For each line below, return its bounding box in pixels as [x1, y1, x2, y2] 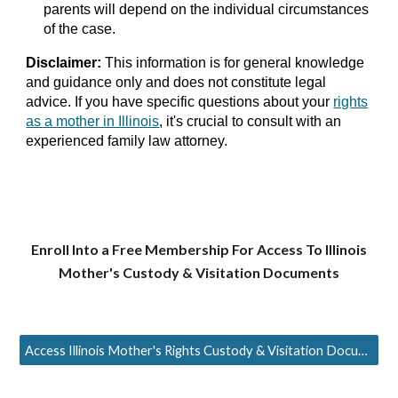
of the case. [44, 21, 116, 36]
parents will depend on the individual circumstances [44, 2, 370, 17]
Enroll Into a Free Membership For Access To [31, 241, 325, 258]
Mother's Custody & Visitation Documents [59, 264, 339, 281]
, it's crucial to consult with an [159, 114, 342, 129]
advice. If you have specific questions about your [26, 94, 334, 109]
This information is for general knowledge [101, 55, 365, 70]
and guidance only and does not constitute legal [26, 75, 327, 90]
